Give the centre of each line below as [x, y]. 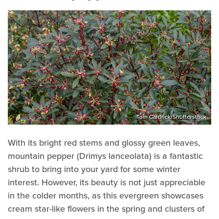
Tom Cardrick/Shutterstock [171, 117]
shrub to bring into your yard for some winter [94, 169]
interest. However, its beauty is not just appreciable [107, 182]
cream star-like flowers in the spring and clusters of [106, 208]
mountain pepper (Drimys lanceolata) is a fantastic [105, 156]
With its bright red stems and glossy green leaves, [104, 142]
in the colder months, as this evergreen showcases [106, 195]
